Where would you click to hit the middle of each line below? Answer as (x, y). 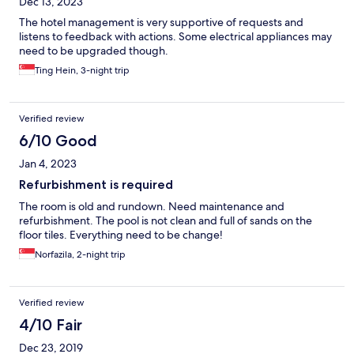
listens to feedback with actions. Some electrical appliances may (175, 37)
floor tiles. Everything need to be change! (121, 235)
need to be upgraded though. (94, 51)
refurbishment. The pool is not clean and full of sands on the (166, 221)
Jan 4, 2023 (48, 164)
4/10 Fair (51, 325)
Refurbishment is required (96, 185)
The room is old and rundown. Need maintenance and (152, 207)
